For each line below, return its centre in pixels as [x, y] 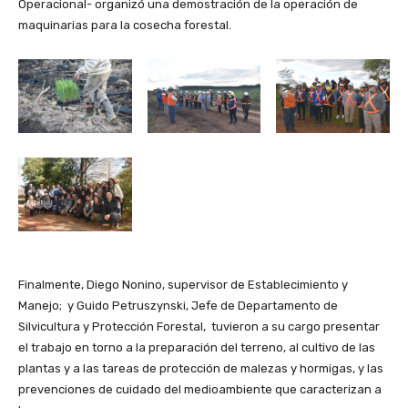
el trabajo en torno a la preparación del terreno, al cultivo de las [197, 347]
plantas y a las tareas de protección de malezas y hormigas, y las [201, 368]
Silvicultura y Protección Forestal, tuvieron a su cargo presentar [199, 326]
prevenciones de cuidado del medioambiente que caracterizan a [200, 389]
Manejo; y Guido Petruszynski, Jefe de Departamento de [178, 306]
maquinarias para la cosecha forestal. [125, 25]
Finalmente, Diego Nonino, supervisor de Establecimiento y [183, 285]
